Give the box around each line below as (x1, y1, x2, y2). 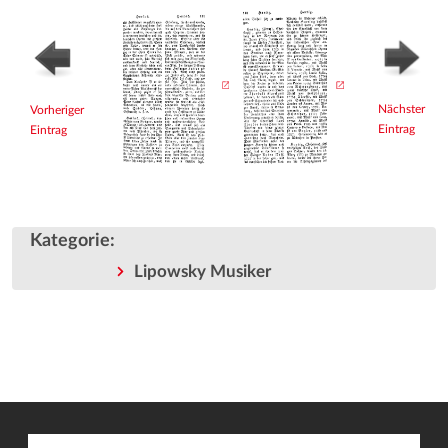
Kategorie (30, 231, 110, 251)
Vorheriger (30, 104, 84, 116)
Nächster (378, 103, 425, 115)
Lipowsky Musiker (133, 263, 271, 281)
